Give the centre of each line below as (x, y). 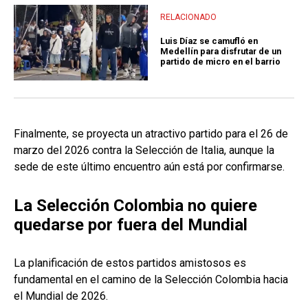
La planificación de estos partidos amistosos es (130, 263)
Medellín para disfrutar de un (221, 51)
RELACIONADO (188, 17)
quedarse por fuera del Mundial (131, 225)
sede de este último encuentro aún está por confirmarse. (149, 167)
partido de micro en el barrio (220, 61)
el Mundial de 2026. (61, 296)
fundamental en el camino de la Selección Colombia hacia (151, 280)
